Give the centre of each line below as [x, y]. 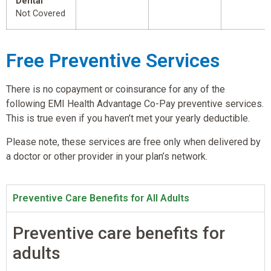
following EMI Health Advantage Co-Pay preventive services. [135, 104]
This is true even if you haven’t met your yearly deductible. [128, 119]
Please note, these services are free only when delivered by [133, 142]
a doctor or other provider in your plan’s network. [107, 156]
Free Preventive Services [113, 61]
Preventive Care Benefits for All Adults [101, 198]
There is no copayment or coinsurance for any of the [116, 90]
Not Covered [41, 14]
